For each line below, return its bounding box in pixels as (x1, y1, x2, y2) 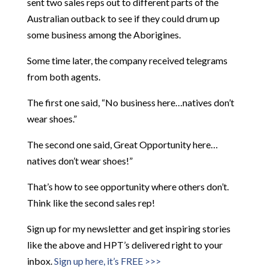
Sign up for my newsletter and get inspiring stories (26, 223, 231, 234)
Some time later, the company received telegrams (26, 55, 228, 66)
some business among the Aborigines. (26, 29, 181, 40)
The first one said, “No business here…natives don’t (26, 97, 234, 108)
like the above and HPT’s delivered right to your (26, 239, 223, 250)
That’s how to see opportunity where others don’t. (26, 181, 229, 192)
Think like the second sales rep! (26, 197, 155, 208)
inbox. (26, 255, 54, 267)
